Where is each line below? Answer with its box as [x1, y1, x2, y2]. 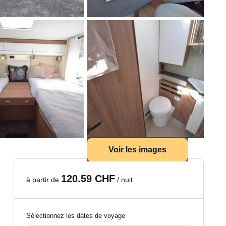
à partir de [26, 176, 62, 184]
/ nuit [115, 176, 133, 184]
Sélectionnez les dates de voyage [26, 212, 126, 219]
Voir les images [108, 145, 166, 154]
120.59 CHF [61, 173, 116, 184]
